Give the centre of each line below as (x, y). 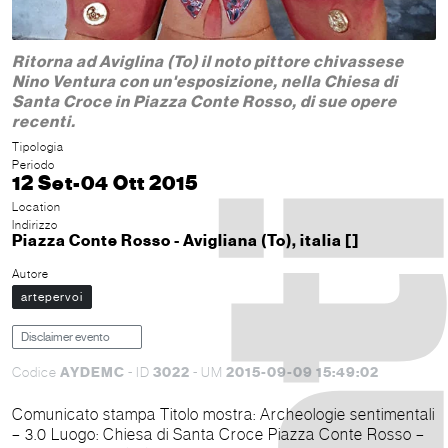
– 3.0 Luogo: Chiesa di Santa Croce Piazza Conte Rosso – (31, 434)
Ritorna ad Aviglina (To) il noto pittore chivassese (208, 61)
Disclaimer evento (65, 336)
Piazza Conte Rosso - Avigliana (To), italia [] (185, 240)
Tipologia (38, 146)
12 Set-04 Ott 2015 (105, 183)
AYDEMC (92, 372)
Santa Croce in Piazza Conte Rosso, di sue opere (204, 101)
